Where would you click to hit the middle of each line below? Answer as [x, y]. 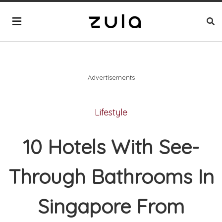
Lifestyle [111, 112]
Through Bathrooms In [111, 177]
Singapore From [111, 206]
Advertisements [111, 77]
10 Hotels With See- [111, 147]
